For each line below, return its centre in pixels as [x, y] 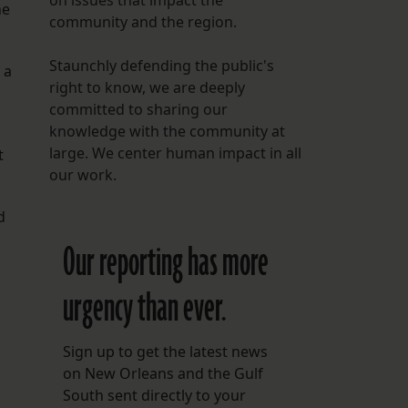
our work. [82, 175]
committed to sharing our [138, 110]
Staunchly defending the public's [161, 66]
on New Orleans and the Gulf [163, 374]
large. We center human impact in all [175, 153]
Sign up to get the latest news [165, 352]
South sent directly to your [154, 396]
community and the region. [143, 22]
